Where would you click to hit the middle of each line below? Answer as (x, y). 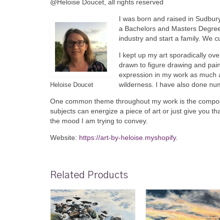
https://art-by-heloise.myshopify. (128, 138)
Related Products (89, 176)
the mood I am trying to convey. (99, 121)
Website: (65, 138)
